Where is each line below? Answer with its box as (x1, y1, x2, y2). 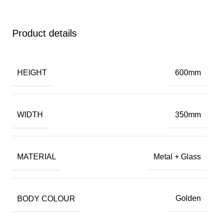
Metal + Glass (153, 152, 201, 161)
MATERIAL (17, 152, 56, 161)
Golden (175, 194, 201, 203)
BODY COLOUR (17, 194, 75, 203)
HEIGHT (17, 68, 47, 77)
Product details (12, 28, 77, 39)
